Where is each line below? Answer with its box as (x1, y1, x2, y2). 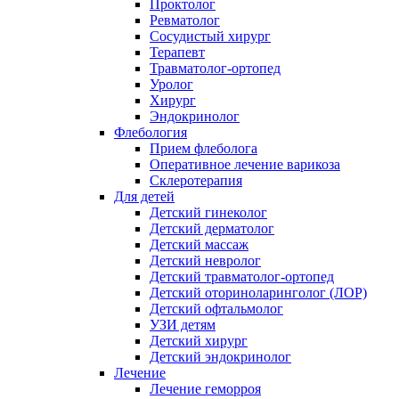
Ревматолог (150, 12, 220, 28)
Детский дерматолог (150, 221, 274, 236)
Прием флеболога (150, 141, 257, 156)
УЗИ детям (150, 317, 216, 332)
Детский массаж (150, 237, 248, 252)
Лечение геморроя (150, 381, 261, 396)
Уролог (150, 77, 193, 92)
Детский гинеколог (150, 205, 267, 220)
